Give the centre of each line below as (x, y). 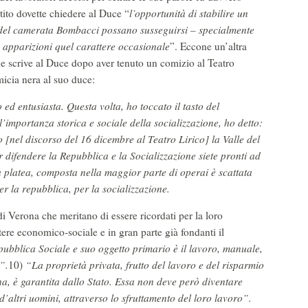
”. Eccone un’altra (208, 46)
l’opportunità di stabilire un (189, 13)
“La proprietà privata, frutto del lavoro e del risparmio (145, 265)
